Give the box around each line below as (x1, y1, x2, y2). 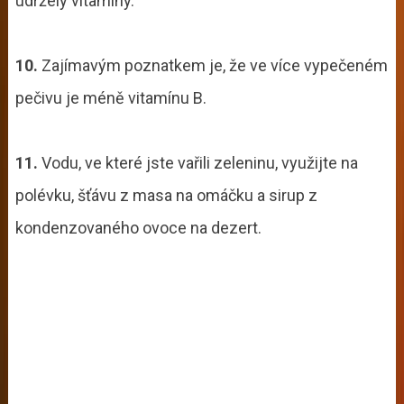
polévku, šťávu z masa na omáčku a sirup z (14, 185, 317, 205)
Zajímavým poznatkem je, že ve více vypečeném (37, 55, 388, 75)
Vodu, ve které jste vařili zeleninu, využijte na (37, 152, 358, 172)
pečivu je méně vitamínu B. (14, 87, 207, 107)
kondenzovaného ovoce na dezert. (14, 217, 262, 237)
